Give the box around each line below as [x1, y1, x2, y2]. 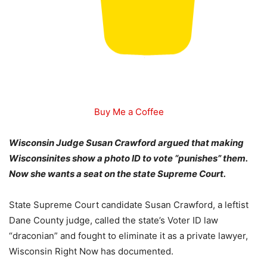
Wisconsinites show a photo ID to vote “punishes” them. [9, 153, 247, 164]
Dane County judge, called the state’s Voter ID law [9, 215, 218, 226]
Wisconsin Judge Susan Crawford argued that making [9, 137, 244, 149]
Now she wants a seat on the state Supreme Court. [9, 168, 226, 180]
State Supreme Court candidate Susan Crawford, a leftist [9, 199, 249, 211]
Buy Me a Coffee [94, 106, 164, 118]
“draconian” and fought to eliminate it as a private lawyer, [9, 230, 248, 242]
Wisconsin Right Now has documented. [9, 246, 173, 257]
